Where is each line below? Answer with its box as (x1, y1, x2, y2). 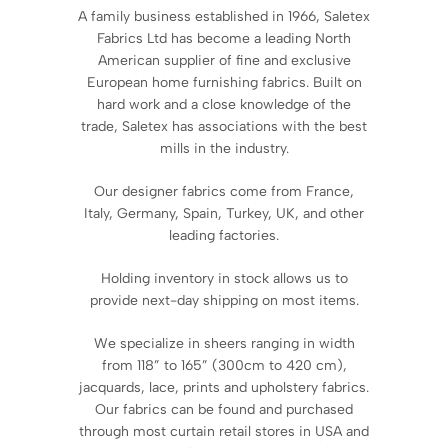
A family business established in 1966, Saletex (78, 8, 370, 25)
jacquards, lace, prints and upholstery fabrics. (79, 379, 369, 396)
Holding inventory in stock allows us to (100, 270, 348, 287)
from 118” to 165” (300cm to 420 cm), (101, 357, 347, 374)
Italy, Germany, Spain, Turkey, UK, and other (84, 205, 364, 222)
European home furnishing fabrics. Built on (86, 74, 362, 91)
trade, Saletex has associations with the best (81, 118, 367, 135)
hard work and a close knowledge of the (97, 96, 351, 113)
